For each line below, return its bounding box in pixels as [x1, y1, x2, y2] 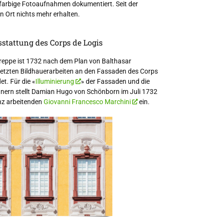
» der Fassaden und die [80, 77, 150, 85]
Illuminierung [35, 77, 74, 85]
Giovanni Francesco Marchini [43, 98, 131, 106]
